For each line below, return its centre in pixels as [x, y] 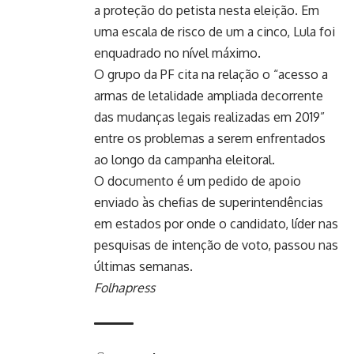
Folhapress [124, 287]
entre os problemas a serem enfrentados [210, 138]
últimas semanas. [143, 266]
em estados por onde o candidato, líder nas [216, 223]
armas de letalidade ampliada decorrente [209, 95]
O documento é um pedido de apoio [198, 181]
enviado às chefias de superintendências [209, 202]
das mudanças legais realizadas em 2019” [209, 117]
